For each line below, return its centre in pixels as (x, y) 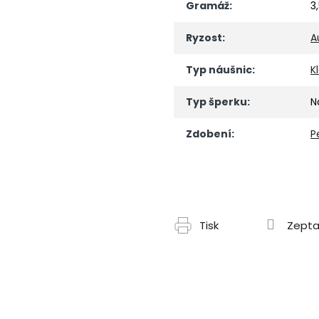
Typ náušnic (219, 69)
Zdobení (209, 134)
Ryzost (204, 37)
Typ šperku (216, 101)
